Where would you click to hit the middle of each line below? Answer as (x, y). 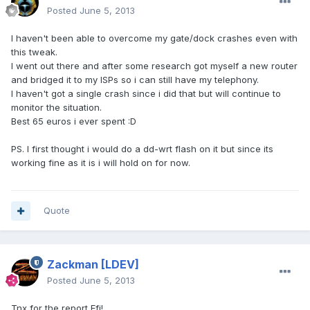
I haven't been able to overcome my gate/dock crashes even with (154, 38)
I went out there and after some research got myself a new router (154, 66)
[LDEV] (120, 265)
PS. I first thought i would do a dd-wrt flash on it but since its (142, 149)
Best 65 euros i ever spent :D (74, 121)
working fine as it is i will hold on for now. (101, 163)
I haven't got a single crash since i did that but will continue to (146, 94)
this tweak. (34, 52)
